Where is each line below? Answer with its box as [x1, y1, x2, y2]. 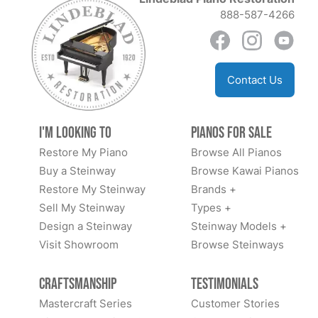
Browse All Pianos [191, 145, 283, 160]
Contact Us [227, 72, 283, 88]
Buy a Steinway [39, 163, 116, 179]
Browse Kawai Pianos [191, 163, 300, 179]
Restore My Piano [39, 145, 128, 160]
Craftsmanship [39, 275, 116, 295]
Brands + [191, 182, 237, 197]
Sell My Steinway [39, 200, 125, 216]
